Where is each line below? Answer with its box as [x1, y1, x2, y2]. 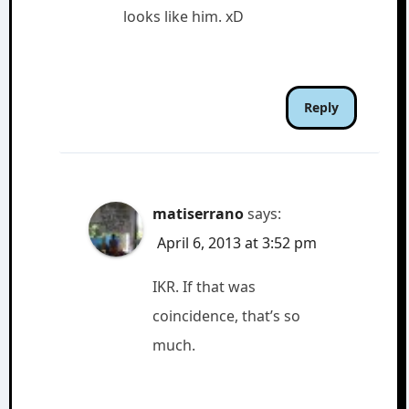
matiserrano [152, 204, 245, 224]
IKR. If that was [152, 277, 257, 297]
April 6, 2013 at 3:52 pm [157, 233, 318, 253]
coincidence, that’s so [152, 306, 301, 326]
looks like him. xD [122, 6, 244, 26]
